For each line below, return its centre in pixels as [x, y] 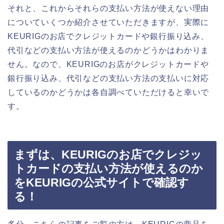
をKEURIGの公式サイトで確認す [101, 182]
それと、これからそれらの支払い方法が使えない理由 [108, 8]
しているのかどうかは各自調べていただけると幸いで [108, 92]
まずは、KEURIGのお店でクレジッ [108, 154]
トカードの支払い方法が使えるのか [108, 168]
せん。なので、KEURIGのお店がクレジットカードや [108, 64]
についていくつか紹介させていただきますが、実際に [108, 22]
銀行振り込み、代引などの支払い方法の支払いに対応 [108, 78]
